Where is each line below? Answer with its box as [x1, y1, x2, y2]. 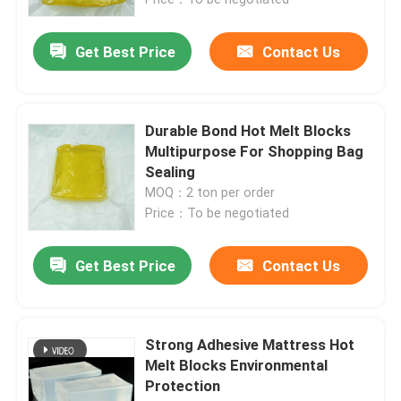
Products [31, 329, 95, 348]
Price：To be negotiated [145, 205, 290, 220]
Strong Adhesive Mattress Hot [145, 335, 355, 354]
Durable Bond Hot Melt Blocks [145, 121, 352, 140]
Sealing [145, 162, 196, 181]
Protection [145, 376, 221, 395]
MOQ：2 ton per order [145, 184, 276, 200]
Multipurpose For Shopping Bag [145, 141, 364, 160]
